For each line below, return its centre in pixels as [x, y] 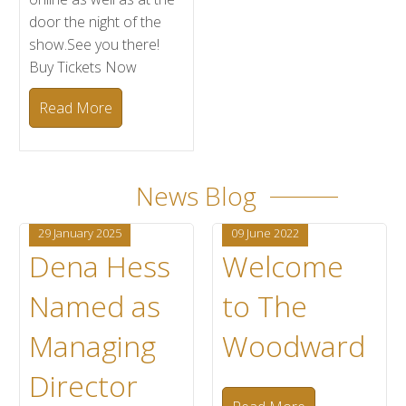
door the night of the [96, 22]
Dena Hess [100, 266]
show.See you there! [95, 44]
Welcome [283, 266]
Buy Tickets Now [83, 67]
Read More [76, 108]
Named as [95, 306]
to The [265, 306]
